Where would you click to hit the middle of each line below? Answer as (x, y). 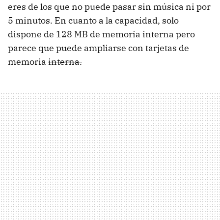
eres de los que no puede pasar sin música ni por (109, 7)
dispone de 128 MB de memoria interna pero (101, 34)
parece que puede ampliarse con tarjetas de (98, 48)
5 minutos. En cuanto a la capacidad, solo (93, 20)
